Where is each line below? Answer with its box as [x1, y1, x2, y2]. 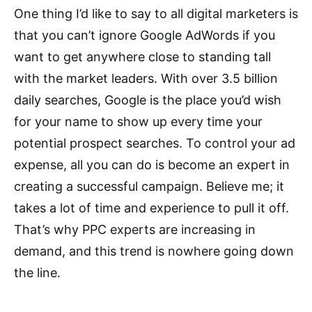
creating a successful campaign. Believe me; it [14, 179, 284, 194]
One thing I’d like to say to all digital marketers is [14, 6, 298, 22]
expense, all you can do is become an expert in [14, 157, 290, 173]
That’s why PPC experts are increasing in [14, 222, 256, 237]
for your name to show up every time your [14, 114, 263, 130]
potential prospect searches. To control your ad [14, 136, 295, 151]
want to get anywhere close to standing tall [14, 49, 271, 65]
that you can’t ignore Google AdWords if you [14, 28, 275, 43]
